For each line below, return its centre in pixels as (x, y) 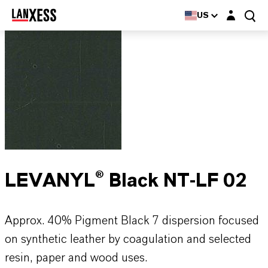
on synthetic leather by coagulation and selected (128, 239)
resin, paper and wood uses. (76, 258)
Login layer (243, 12)
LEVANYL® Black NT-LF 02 (126, 181)
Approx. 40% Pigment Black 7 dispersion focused (132, 221)
